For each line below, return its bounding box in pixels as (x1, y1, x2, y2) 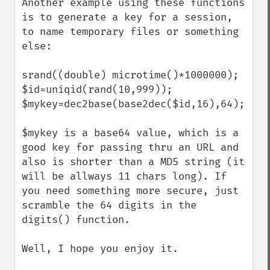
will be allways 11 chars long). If (22, 170, 227, 183)
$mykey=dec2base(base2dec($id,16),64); (22, 98, 245, 110)
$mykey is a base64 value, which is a (22, 127, 239, 139)
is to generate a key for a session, (22, 11, 233, 24)
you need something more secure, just (22, 184, 239, 197)
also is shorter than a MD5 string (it (22, 155, 245, 168)
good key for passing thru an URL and (22, 141, 239, 154)
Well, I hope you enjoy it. (22, 242, 178, 255)
